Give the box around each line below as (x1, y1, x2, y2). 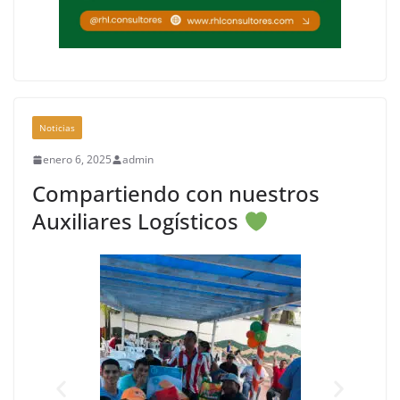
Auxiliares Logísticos (32, 206, 244, 237)
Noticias (39, 121, 75, 135)
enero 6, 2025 (43, 152, 112, 168)
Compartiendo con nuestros (32, 179, 320, 209)
